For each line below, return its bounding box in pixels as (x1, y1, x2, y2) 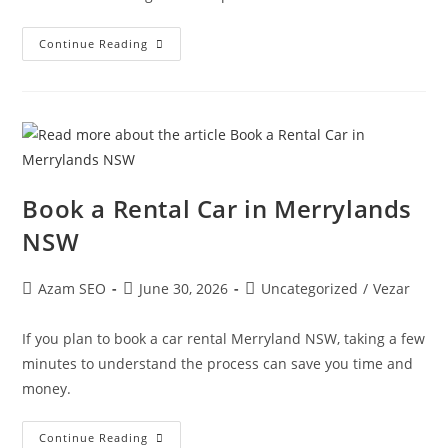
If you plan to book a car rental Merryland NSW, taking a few (22, 329, 426, 348)
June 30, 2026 (139, 279, 229, 298)
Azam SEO (38, 279, 107, 298)
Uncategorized (261, 279, 359, 298)
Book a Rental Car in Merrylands (22, 192, 413, 225)
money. (22, 379, 72, 398)
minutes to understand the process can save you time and (22, 354, 414, 373)
